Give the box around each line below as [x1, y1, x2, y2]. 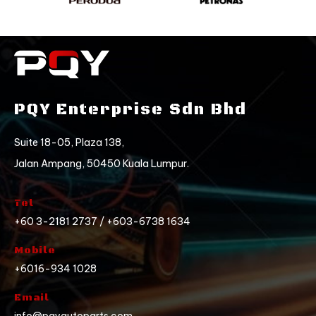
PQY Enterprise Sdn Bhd [14, 100, 247, 120]
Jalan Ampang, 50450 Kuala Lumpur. [14, 157, 189, 171]
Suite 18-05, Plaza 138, [14, 136, 124, 150]
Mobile [14, 244, 56, 257]
